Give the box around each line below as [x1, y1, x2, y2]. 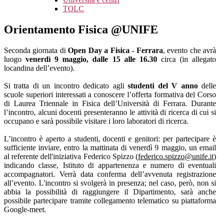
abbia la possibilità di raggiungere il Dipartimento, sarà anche [4, 188, 216, 196]
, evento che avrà [163, 46, 217, 55]
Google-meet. [4, 205, 46, 214]
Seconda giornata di [4, 46, 68, 55]
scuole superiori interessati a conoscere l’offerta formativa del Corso [4, 90, 216, 99]
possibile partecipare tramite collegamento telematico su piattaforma [4, 196, 216, 205]
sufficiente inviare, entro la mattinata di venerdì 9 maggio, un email [4, 143, 216, 152]
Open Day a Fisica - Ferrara [68, 46, 163, 55]
